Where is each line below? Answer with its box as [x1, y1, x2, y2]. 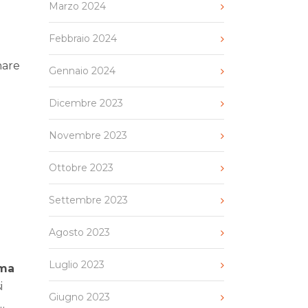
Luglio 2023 [49, 258, 104, 271]
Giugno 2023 [49, 291, 110, 303]
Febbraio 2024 [49, 32, 117, 45]
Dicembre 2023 [49, 97, 123, 109]
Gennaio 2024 [49, 65, 115, 77]
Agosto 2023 [49, 226, 110, 239]
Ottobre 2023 [49, 162, 113, 174]
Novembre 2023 [49, 129, 127, 142]
